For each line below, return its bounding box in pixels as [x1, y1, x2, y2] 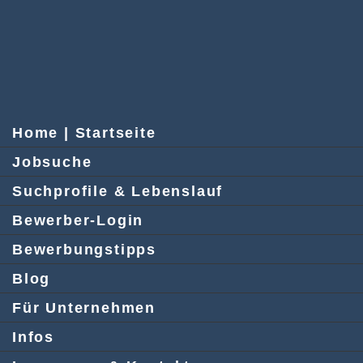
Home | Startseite [12, 125, 156, 141]
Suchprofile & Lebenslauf [12, 183, 224, 199]
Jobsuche [12, 154, 92, 170]
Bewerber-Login [12, 212, 144, 228]
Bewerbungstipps [12, 241, 156, 258]
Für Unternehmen [12, 300, 156, 316]
